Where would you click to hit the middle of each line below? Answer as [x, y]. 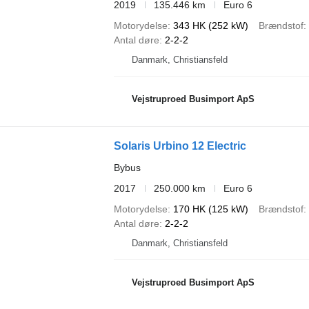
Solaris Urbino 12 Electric [180, 146]
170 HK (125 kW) [210, 209]
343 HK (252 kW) [210, 25]
